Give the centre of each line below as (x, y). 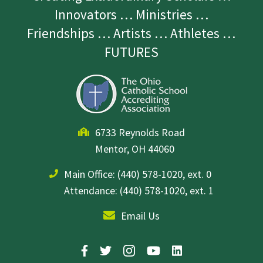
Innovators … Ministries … (131, 15)
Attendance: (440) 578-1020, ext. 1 (139, 191)
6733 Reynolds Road (140, 133)
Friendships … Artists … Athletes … (131, 33)
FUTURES (131, 52)
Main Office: (90, 174)
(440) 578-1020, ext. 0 (164, 174)
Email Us (140, 216)
